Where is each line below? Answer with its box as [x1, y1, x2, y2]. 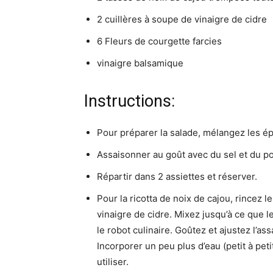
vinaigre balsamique [97, 57, 183, 69]
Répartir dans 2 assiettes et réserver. [97, 171, 257, 182]
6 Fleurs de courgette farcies [97, 35, 222, 47]
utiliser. [97, 256, 129, 268]
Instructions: [84, 91, 175, 111]
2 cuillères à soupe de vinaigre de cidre [97, 13, 267, 25]
